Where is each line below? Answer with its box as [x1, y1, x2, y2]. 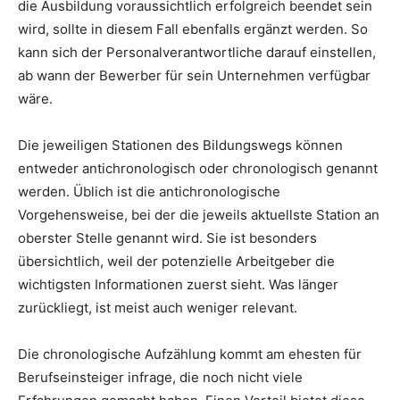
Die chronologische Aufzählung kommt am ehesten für [18, 346, 362, 363]
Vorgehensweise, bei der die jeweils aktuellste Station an [18, 206, 379, 224]
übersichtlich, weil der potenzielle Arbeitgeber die [18, 253, 335, 271]
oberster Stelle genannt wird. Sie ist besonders [18, 229, 317, 247]
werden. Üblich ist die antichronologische [18, 183, 280, 201]
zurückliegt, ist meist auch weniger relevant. [18, 299, 297, 317]
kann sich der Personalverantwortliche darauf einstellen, [18, 44, 376, 62]
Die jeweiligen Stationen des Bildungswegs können [18, 137, 343, 154]
